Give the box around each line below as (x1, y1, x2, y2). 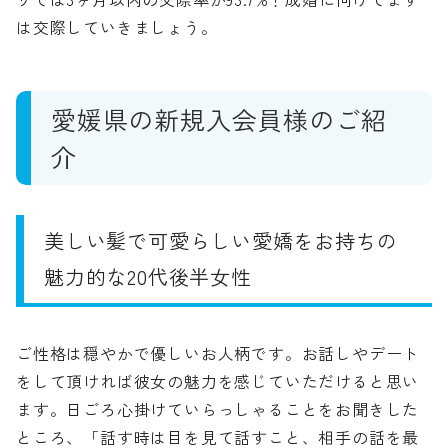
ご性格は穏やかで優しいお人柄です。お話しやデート (16, 340, 420, 365)
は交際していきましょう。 (16, 14, 218, 39)
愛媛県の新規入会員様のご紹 (51, 100, 387, 137)
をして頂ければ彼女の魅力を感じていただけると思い (16, 368, 420, 393)
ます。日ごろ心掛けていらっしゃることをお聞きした (16, 396, 420, 421)
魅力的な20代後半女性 (44, 261, 252, 291)
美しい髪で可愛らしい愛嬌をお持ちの (44, 225, 398, 255)
